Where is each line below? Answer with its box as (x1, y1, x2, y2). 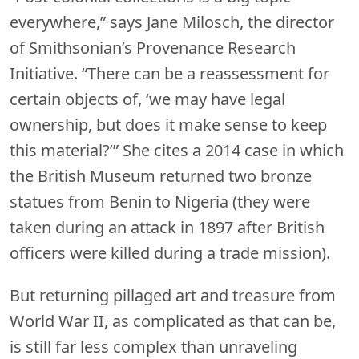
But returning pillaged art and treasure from (10, 284, 336, 306)
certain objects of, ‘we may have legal (10, 87, 285, 110)
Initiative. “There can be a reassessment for (10, 62, 329, 84)
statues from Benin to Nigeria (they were (10, 190, 310, 212)
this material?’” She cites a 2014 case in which (10, 139, 344, 161)
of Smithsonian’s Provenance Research (10, 36, 296, 58)
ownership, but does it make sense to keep (10, 113, 327, 135)
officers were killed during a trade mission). (10, 241, 330, 264)
